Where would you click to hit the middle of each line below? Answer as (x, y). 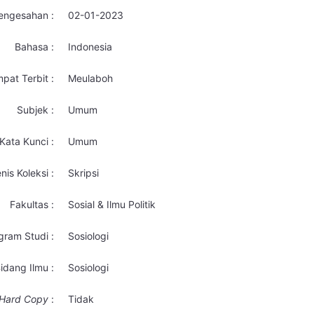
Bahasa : (34, 47)
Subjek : (35, 110)
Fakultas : (32, 204)
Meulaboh (90, 78)
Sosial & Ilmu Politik (112, 204)
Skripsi (83, 173)
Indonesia (90, 47)
